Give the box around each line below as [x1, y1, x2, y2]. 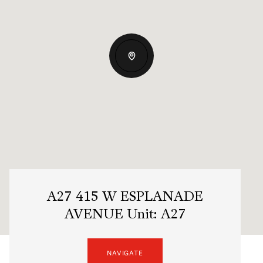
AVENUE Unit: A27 [64, 208, 186, 222]
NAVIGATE [106, 248, 144, 257]
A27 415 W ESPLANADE [47, 190, 203, 204]
